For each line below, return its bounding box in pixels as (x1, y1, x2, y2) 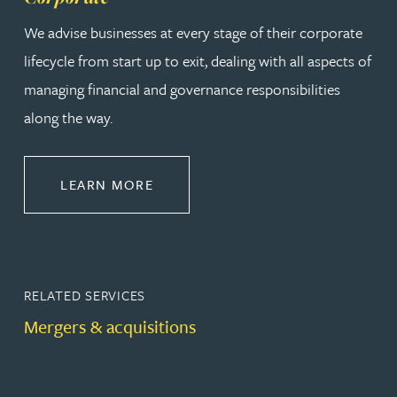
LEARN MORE (60, 174, 153, 194)
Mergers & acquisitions (24, 313, 196, 339)
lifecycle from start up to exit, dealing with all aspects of (24, 49, 371, 72)
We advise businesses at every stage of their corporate (24, 20, 362, 43)
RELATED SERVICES (24, 284, 146, 305)
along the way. (24, 105, 113, 128)
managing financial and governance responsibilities (24, 77, 340, 100)
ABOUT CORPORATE (152, 173, 296, 193)
